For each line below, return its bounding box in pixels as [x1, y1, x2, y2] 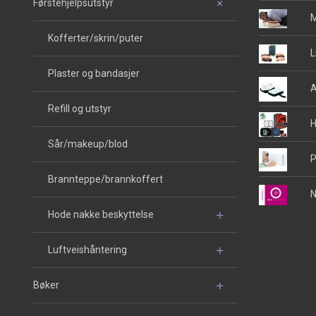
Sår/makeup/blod [48, 138, 128, 150]
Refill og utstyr [48, 103, 111, 115]
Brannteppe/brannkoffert [48, 174, 163, 186]
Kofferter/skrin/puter [48, 32, 143, 44]
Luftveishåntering [48, 244, 127, 256]
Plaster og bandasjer [48, 68, 140, 80]
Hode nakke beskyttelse [48, 209, 154, 221]
